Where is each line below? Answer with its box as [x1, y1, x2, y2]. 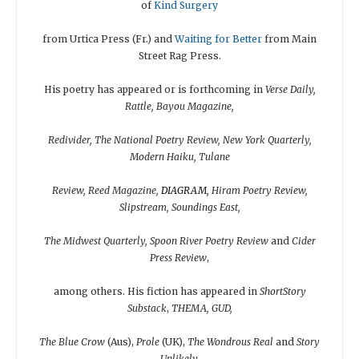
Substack [127, 301, 167, 314]
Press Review [150, 251, 207, 264]
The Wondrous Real [188, 335, 276, 348]
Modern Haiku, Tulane [129, 150, 230, 163]
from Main [262, 32, 317, 45]
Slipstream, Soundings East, [119, 200, 240, 213]
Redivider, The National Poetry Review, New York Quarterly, [47, 133, 312, 146]
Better [232, 32, 262, 45]
